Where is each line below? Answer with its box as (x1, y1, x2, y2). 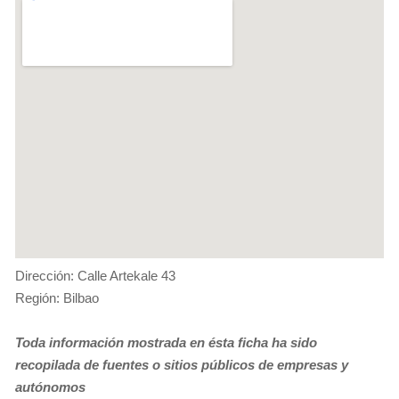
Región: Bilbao (15, 289, 99, 305)
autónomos (15, 379, 85, 395)
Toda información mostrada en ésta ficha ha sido (15, 334, 317, 350)
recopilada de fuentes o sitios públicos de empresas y (15, 356, 348, 372)
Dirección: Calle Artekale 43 (15, 267, 175, 283)
